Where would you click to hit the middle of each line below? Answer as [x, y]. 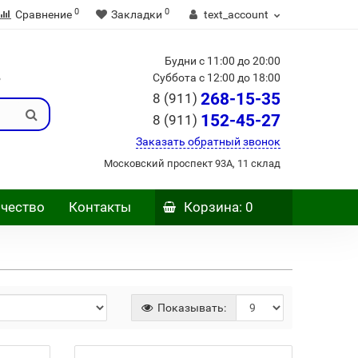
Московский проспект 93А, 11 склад [192, 163]
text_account [236, 14]
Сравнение [43, 14]
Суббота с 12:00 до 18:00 [216, 78]
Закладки [136, 14]
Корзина [212, 207]
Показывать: [190, 308]
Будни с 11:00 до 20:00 [222, 61]
